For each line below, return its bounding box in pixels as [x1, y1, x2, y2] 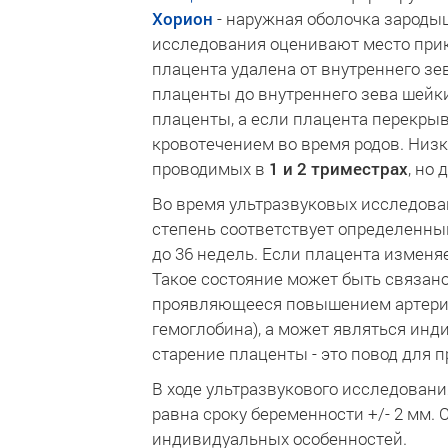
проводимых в [152, 157, 269, 180]
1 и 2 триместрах [269, 157, 408, 180]
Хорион [152, 7, 213, 30]
